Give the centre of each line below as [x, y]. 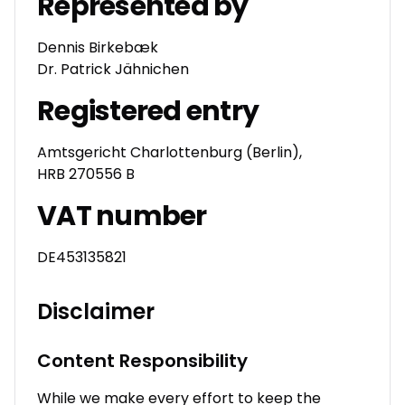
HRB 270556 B [86, 174]
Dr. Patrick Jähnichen [113, 69]
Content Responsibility [142, 361]
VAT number [122, 216]
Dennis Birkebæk [98, 47]
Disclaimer [96, 311]
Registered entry [148, 111]
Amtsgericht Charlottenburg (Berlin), [170, 152]
